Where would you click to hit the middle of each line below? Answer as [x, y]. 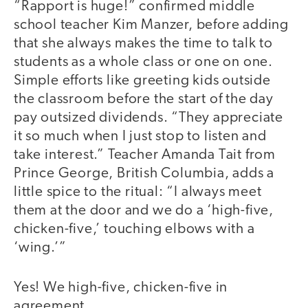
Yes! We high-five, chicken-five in [121, 288]
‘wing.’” [40, 247]
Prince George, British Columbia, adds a [144, 173]
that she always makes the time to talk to [143, 43]
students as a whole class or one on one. [143, 62]
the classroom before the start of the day [144, 99]
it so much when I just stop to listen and [140, 136]
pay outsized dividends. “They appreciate [148, 118]
